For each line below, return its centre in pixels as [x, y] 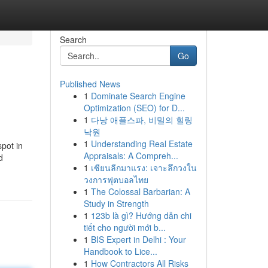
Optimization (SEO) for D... [134, 108]
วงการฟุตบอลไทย [116, 179]
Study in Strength [116, 203]
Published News [90, 84]
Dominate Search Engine [138, 96]
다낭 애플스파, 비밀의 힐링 [141, 120]
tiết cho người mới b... [124, 227]
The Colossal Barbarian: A [140, 191]
